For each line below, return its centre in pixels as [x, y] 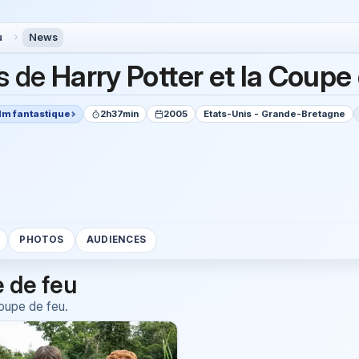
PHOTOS [42, 240]
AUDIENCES [116, 240]
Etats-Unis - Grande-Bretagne [275, 113]
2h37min [120, 113]
